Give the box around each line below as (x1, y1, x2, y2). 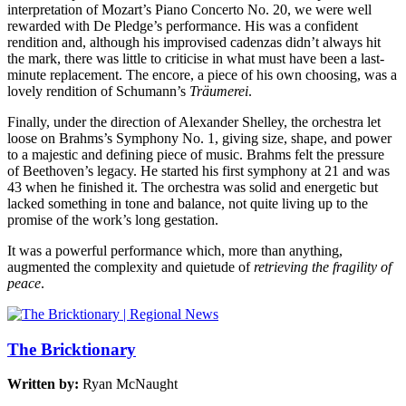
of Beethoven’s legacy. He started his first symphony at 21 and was (7, 163, 390, 179)
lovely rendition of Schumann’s (7, 83, 189, 99)
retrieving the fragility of (254, 259, 391, 275)
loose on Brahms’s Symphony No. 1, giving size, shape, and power (7, 130, 391, 146)
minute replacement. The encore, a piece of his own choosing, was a (7, 67, 397, 82)
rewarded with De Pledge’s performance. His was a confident (7, 18, 358, 34)
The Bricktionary (7, 339, 136, 359)
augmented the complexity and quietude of (7, 259, 254, 275)
